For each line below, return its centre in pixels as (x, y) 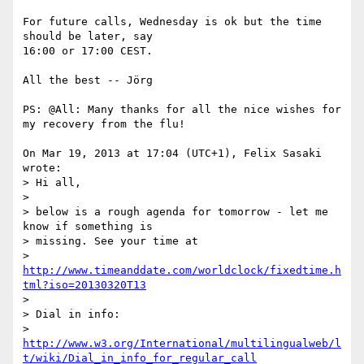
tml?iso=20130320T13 (84, 285)
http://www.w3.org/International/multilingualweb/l (182, 344)
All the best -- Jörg (88, 80)
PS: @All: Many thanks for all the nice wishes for (182, 110)
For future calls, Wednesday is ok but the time (172, 22)
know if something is (88, 227)
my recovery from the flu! (104, 124)
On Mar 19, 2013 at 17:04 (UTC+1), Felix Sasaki (172, 154)
